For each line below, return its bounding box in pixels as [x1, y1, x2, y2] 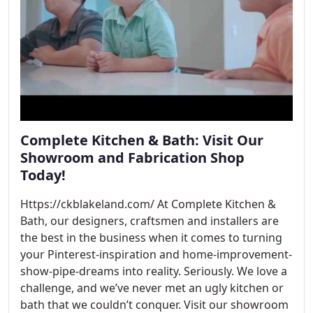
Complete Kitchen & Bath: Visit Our [20, 130, 263, 150]
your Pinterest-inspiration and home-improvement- [20, 246, 292, 262]
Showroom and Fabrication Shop [20, 147, 245, 167]
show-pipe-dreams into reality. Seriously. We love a [20, 263, 287, 279]
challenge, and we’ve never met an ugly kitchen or [20, 279, 284, 296]
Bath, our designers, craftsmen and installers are [20, 212, 279, 228]
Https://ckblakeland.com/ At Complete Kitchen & [20, 196, 276, 212]
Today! [20, 165, 66, 184]
